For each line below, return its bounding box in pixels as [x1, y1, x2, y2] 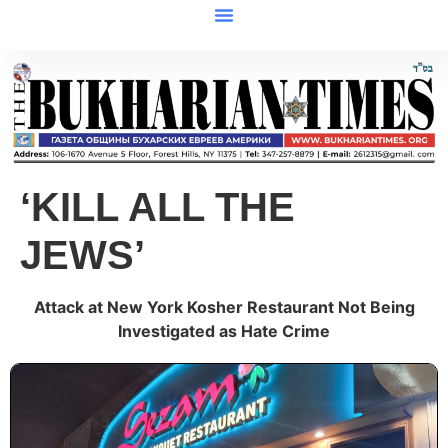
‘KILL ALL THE [20, 185, 295, 230]
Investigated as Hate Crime [118, 321, 330, 342]
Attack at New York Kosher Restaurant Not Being [33, 297, 415, 318]
